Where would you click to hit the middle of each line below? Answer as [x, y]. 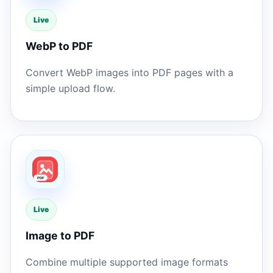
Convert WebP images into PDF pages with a [129, 73]
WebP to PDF [59, 46]
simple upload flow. [70, 89]
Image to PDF [60, 236]
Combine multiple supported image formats [127, 262]
